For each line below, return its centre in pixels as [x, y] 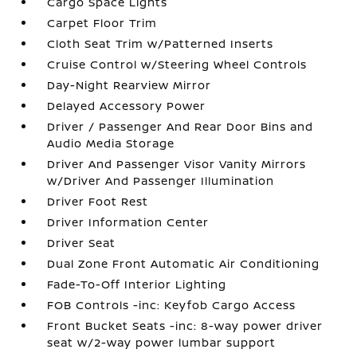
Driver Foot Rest [98, 201]
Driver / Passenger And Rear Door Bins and [180, 126]
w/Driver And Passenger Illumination [161, 180]
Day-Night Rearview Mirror [129, 85]
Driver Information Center [128, 222]
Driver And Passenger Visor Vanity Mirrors [177, 164]
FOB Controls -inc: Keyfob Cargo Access [172, 305]
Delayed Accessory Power [127, 106]
